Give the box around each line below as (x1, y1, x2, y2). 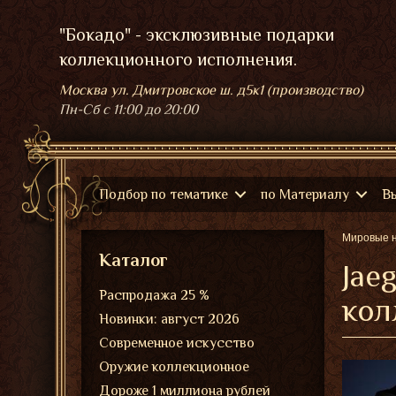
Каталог (99, 250, 168, 270)
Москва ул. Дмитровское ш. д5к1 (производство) (59, 82, 363, 98)
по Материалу (261, 187, 349, 202)
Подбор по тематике (99, 187, 228, 202)
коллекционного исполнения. (59, 49, 297, 69)
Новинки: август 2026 (99, 311, 240, 327)
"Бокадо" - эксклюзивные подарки (59, 25, 334, 44)
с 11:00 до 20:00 (103, 102, 198, 118)
